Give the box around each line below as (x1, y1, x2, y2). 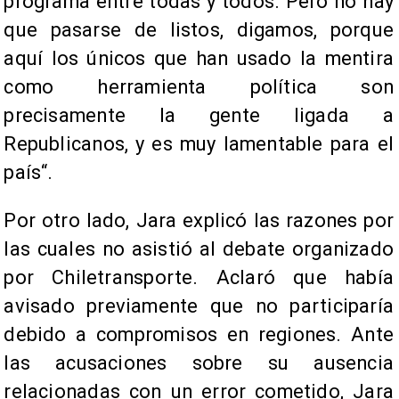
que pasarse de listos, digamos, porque (4, 19, 394, 42)
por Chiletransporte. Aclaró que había (4, 266, 394, 289)
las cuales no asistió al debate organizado (4, 238, 394, 261)
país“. (4, 161, 53, 184)
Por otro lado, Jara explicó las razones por (4, 209, 394, 232)
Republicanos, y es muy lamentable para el (4, 133, 394, 156)
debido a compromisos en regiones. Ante (4, 323, 394, 346)
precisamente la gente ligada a (4, 104, 394, 127)
